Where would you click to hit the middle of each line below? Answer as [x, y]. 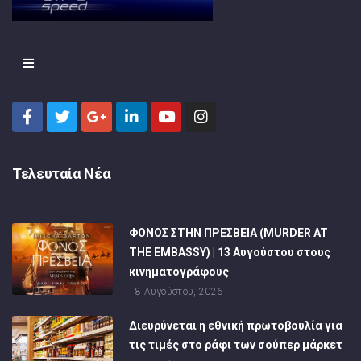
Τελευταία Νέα [62, 173]
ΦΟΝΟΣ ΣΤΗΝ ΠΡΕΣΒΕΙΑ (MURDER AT [229, 232]
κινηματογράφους [179, 271]
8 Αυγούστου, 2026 [179, 291]
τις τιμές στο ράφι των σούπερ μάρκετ [236, 344]
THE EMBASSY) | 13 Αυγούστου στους [230, 252]
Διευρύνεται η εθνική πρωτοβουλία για [236, 325]
